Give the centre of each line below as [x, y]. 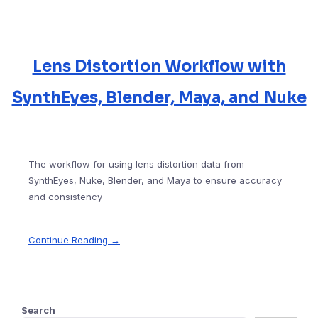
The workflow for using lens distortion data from [136, 164]
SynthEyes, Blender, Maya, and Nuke [159, 98]
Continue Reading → [74, 240]
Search [38, 311]
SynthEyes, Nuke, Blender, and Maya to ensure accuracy [155, 181]
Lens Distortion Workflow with [159, 67]
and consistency [65, 197]
